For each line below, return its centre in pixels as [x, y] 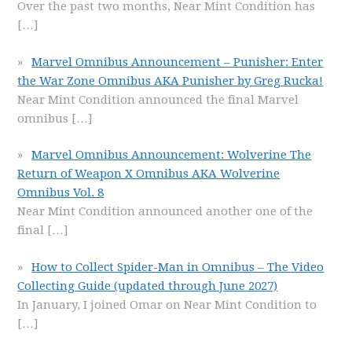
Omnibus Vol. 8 [61, 192]
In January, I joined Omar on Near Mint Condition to [167, 304]
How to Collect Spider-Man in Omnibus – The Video [178, 267]
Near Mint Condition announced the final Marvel [158, 99]
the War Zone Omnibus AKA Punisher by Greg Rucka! [170, 81]
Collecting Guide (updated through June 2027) [148, 286]
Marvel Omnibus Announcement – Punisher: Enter [178, 62]
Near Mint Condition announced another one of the [165, 211]
